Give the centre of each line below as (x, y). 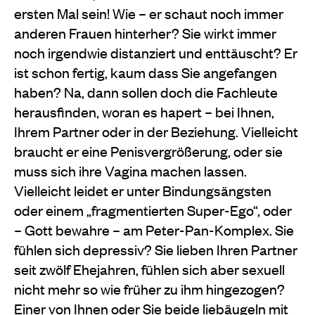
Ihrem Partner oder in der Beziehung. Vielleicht (156, 131)
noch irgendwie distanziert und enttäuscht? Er (156, 52)
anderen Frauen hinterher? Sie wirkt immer (145, 32)
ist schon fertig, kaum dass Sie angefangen (146, 72)
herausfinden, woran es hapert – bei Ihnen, (144, 111)
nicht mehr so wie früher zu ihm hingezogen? (149, 288)
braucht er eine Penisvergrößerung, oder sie (148, 150)
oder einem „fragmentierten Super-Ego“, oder (153, 210)
